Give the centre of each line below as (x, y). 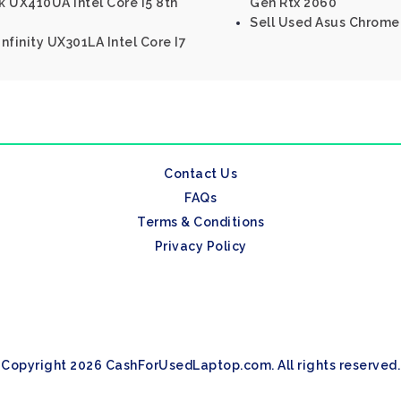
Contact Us (200, 174)
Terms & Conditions (200, 222)
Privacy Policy (200, 246)
